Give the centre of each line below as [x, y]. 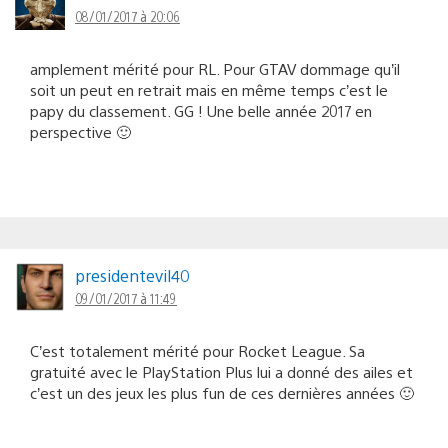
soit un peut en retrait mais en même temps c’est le [209, 89]
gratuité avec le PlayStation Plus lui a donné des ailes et [221, 371]
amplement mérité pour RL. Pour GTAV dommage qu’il [215, 68]
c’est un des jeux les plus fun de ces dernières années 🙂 [222, 392]
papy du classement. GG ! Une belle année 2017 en [201, 110]
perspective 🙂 [80, 131]
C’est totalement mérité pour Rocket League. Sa [197, 350]
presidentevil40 [132, 275]
